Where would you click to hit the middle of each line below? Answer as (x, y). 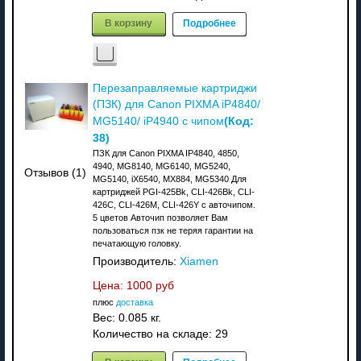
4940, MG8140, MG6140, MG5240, (161, 166)
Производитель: (136, 261)
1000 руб (150, 285)
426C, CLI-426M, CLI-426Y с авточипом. (174, 204)
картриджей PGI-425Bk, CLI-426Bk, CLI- (173, 191)
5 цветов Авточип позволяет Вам (160, 217)
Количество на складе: (154, 334)
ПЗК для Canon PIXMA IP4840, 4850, (166, 153)
